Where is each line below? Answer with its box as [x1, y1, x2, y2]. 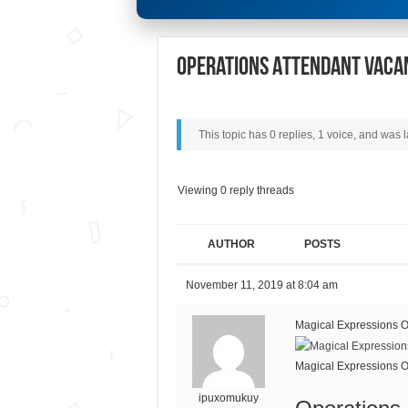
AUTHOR [207, 237, 255, 250]
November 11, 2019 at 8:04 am [185, 278, 338, 291]
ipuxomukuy [199, 391, 259, 404]
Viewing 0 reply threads [177, 183, 294, 197]
